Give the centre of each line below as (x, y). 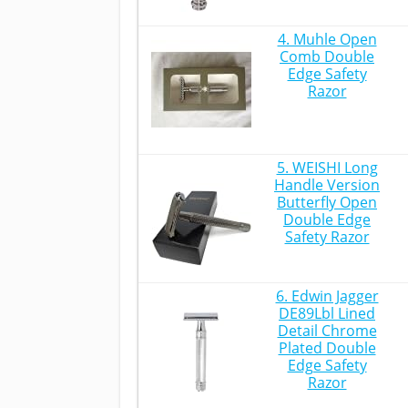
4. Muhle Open (327, 39)
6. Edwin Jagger (327, 296)
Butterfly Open (327, 202)
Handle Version (327, 185)
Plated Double (327, 348)
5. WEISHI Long (327, 168)
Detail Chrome (327, 331)
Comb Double (327, 56)
